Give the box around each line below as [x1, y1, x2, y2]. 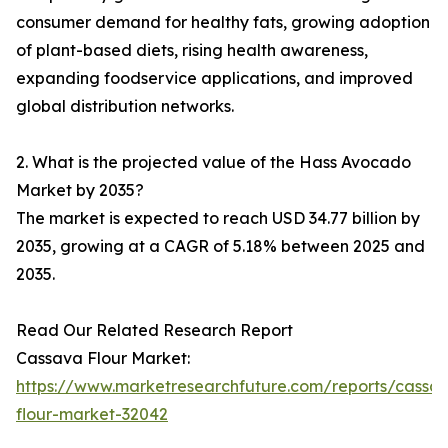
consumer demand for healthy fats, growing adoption [16, 12, 430, 33]
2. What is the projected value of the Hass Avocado [16, 152, 411, 173]
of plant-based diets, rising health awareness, [16, 40, 368, 61]
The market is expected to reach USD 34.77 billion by [16, 208, 420, 229]
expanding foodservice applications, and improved [16, 68, 413, 89]
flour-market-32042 [16, 404, 168, 425]
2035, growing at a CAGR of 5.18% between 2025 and [16, 236, 425, 257]
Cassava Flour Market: [16, 348, 190, 369]
